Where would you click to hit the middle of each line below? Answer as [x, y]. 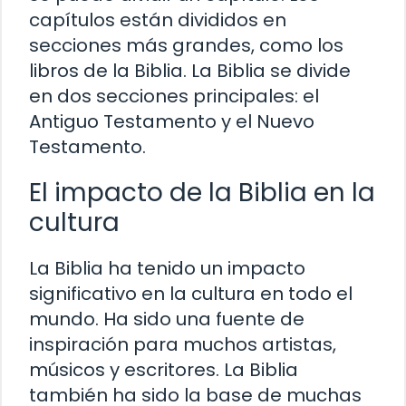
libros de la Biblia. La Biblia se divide [190, 70]
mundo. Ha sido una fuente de [167, 319]
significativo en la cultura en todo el [191, 293]
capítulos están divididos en [158, 19]
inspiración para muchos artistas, [183, 344]
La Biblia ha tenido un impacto [167, 268]
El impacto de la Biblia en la [202, 192]
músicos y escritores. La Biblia [164, 369]
